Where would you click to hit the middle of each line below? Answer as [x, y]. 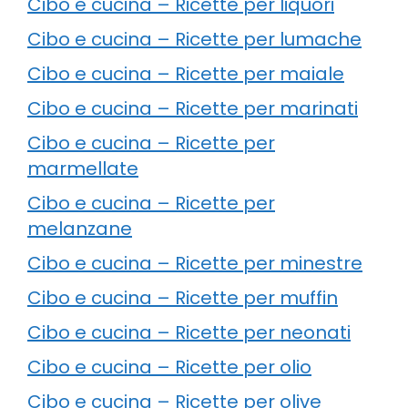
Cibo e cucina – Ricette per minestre [195, 263]
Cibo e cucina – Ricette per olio [169, 367]
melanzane [80, 228]
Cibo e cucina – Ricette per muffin [183, 297]
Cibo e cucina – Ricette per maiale [186, 73]
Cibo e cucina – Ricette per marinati [193, 108]
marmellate [83, 168]
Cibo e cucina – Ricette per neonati [189, 332]
